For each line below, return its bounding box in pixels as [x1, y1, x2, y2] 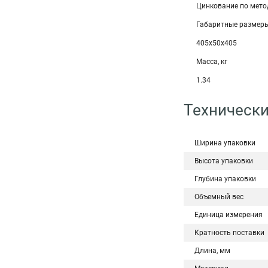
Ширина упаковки [194, 139, 255, 147]
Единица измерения [194, 211, 263, 219]
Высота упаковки [194, 157, 253, 165]
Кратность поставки [194, 229, 264, 237]
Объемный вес [194, 193, 243, 201]
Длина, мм [194, 246, 230, 255]
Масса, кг [196, 57, 227, 66]
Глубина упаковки [194, 175, 256, 183]
